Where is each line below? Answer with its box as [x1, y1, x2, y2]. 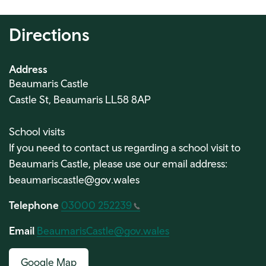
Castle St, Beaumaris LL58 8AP [9, 93, 151, 106]
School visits [9, 125, 65, 138]
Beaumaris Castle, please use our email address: [9, 157, 227, 170]
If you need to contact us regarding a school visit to [9, 141, 240, 154]
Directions [9, 23, 90, 45]
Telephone [9, 198, 59, 211]
